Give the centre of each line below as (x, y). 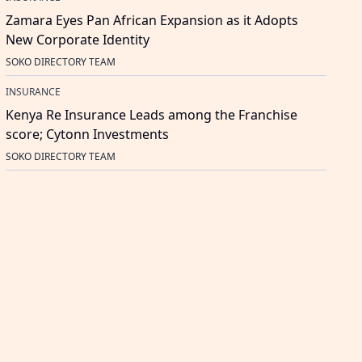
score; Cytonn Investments (87, 135)
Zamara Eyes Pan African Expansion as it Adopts (152, 21)
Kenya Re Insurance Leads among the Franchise (151, 115)
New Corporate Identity (77, 40)
